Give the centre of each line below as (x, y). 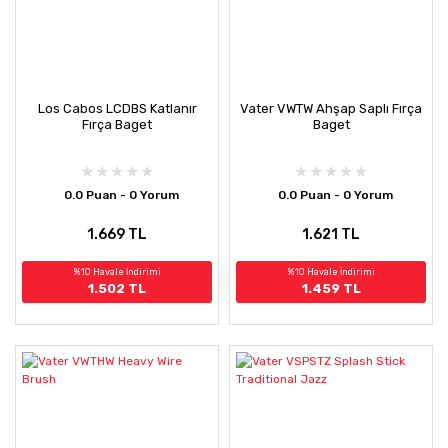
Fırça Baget (117, 124)
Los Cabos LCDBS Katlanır (117, 108)
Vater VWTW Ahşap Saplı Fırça (331, 108)
